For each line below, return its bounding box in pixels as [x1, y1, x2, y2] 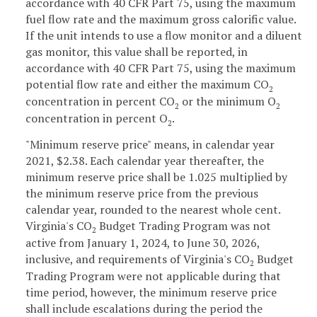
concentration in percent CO [25, 93, 175, 110]
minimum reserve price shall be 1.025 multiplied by [25, 168, 287, 185]
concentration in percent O [25, 110, 168, 127]
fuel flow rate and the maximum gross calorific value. [25, 11, 296, 28]
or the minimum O [179, 93, 276, 110]
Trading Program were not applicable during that [25, 267, 281, 284]
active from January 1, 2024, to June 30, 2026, [25, 234, 260, 250]
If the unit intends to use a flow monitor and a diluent [25, 28, 302, 44]
